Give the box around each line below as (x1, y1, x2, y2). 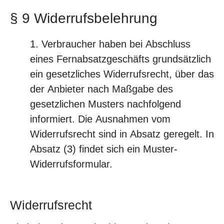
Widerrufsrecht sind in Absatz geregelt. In (30, 128, 214, 139)
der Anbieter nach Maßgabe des (30, 83, 173, 94)
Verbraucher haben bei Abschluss (41, 38, 190, 49)
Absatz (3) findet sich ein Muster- (30, 143, 177, 154)
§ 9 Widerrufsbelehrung (10, 10, 157, 26)
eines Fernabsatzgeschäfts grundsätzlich (30, 53, 211, 64)
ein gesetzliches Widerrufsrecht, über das (30, 68, 214, 79)
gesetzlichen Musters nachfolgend (30, 98, 181, 109)
